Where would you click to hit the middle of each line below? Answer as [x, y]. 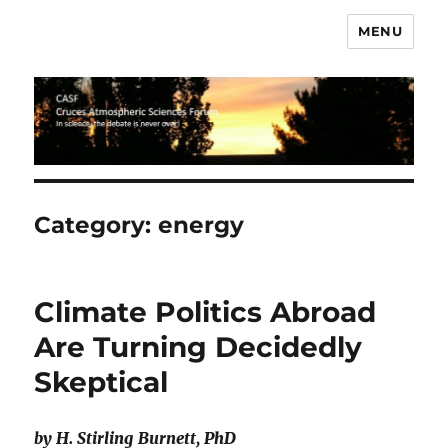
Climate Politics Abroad [205, 312]
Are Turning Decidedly [198, 347]
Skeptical [101, 382]
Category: [96, 225]
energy [201, 225]
